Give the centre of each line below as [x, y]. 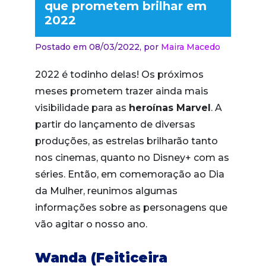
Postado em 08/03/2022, [89, 47]
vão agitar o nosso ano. [91, 224]
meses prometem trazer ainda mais [122, 91]
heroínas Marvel [170, 107]
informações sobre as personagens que [131, 207]
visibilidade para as [82, 107]
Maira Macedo [191, 47]
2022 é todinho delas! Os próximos [119, 74]
